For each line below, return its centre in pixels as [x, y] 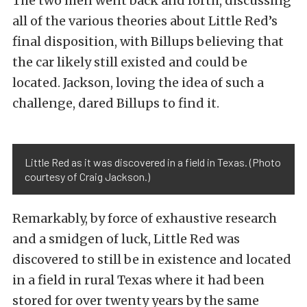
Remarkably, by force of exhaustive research [145, 219]
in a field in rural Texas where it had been [138, 280]
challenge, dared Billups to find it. [116, 103]
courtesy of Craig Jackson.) [87, 177]
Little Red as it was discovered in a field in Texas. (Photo [153, 162]
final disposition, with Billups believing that [148, 42]
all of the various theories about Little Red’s [145, 21]
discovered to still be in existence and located [152, 260]
